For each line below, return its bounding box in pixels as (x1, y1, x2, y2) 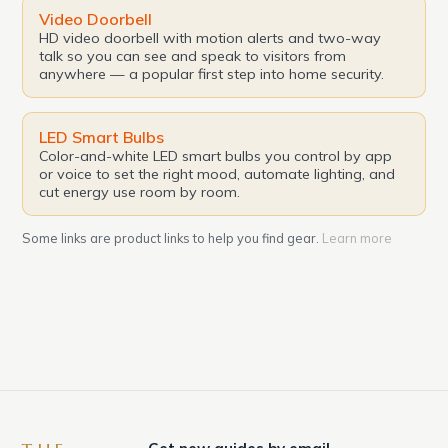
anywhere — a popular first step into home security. (39, 64, 385, 83)
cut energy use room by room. (39, 182, 241, 201)
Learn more (322, 229, 393, 246)
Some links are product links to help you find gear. (22, 229, 323, 246)
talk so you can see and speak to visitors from (39, 46, 347, 65)
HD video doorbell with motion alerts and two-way (39, 28, 382, 47)
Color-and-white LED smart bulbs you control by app (39, 146, 393, 165)
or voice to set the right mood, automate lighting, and (39, 164, 396, 183)
